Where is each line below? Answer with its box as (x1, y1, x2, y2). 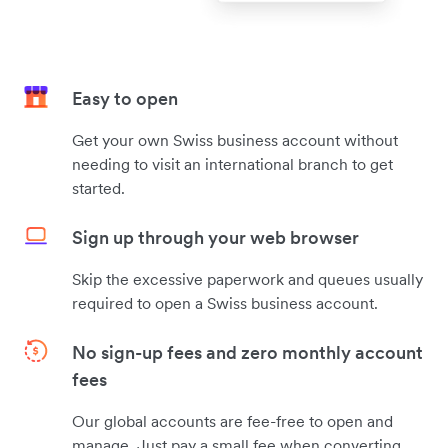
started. (72, 178, 125, 198)
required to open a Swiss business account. (72, 293, 378, 313)
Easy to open (72, 87, 178, 110)
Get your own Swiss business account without (72, 130, 398, 150)
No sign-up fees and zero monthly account (72, 341, 423, 364)
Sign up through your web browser (72, 226, 359, 249)
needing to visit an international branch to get (72, 154, 393, 174)
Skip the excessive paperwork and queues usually (72, 269, 423, 289)
